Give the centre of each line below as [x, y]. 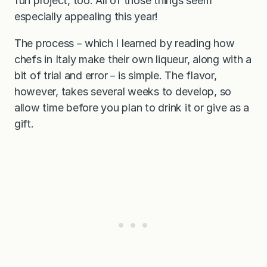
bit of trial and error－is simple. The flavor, [116, 75]
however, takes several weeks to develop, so [123, 91]
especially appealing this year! [86, 16]
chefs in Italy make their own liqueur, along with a [133, 59]
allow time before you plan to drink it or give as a [132, 107]
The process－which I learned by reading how [125, 43]
